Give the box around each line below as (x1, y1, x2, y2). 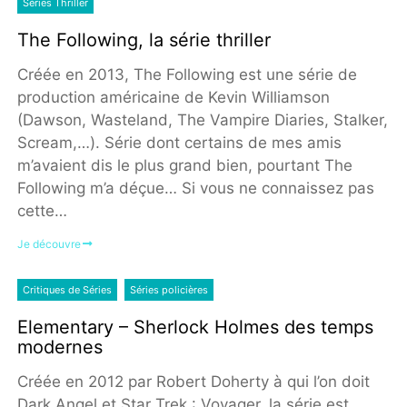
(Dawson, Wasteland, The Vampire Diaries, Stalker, (16, 110, 388, 129)
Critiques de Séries (22, 283, 112, 297)
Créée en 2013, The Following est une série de (16, 65, 357, 84)
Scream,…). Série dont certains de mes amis (16, 133, 342, 152)
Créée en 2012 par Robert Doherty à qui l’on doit (16, 372, 370, 392)
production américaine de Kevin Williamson (16, 87, 330, 106)
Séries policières (129, 283, 208, 297)
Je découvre (16, 236, 81, 251)
